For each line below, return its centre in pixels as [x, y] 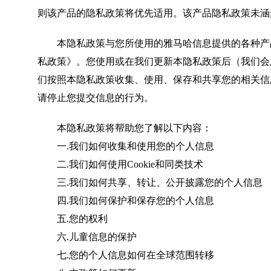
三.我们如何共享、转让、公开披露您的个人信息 [150, 182]
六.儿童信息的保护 [87, 237]
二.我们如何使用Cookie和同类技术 [120, 164]
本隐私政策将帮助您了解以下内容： [134, 128]
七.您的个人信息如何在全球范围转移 [126, 255]
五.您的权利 [73, 219]
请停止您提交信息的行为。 [96, 98]
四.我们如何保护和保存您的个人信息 [126, 201]
